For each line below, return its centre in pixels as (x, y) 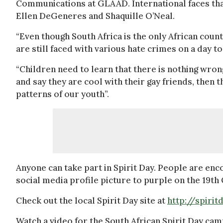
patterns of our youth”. (62, 94)
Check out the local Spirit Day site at (92, 201)
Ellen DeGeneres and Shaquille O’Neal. (95, 16)
